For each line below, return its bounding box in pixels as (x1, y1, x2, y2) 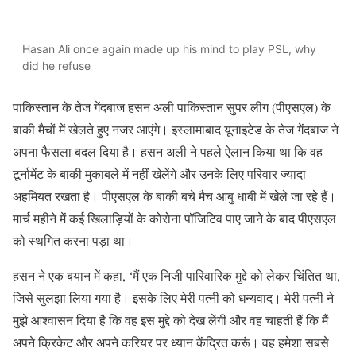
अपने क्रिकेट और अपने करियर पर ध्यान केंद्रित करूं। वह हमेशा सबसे (13, 333, 329, 350)
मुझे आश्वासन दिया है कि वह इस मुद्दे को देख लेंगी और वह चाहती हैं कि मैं (13, 311, 328, 328)
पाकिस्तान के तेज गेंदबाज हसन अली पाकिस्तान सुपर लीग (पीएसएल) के (13, 98, 331, 115)
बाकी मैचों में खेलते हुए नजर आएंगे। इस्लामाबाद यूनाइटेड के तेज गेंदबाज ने (13, 120, 339, 137)
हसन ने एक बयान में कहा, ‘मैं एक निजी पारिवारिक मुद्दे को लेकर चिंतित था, (13, 266, 340, 284)
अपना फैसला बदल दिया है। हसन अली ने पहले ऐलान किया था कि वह (13, 142, 323, 160)
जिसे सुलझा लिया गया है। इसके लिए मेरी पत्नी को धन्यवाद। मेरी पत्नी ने (13, 288, 334, 306)
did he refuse (22, 59, 91, 73)
